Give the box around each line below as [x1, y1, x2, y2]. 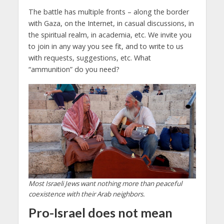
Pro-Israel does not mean [28, 204, 172, 220]
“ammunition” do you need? [28, 64, 119, 74]
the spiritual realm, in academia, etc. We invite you [28, 30, 191, 40]
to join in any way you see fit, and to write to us [28, 41, 183, 51]
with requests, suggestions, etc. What [28, 53, 151, 63]
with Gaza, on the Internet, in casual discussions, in [28, 18, 194, 28]
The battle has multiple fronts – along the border [28, 7, 189, 17]
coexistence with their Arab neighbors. [28, 189, 145, 198]
